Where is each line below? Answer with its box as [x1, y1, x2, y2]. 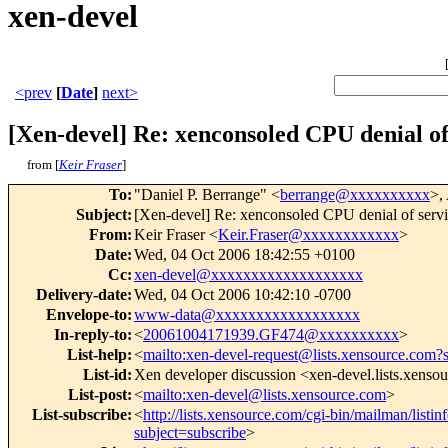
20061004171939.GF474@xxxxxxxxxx [143, 326, 399, 344]
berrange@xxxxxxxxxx [280, 186, 430, 204]
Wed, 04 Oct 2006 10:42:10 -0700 [134, 286, 351, 304]
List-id [83, 366, 127, 384]
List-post [68, 386, 127, 404]
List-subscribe [32, 406, 127, 424]
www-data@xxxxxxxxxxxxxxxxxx [134, 306, 360, 324]
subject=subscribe [134, 424, 246, 442]
